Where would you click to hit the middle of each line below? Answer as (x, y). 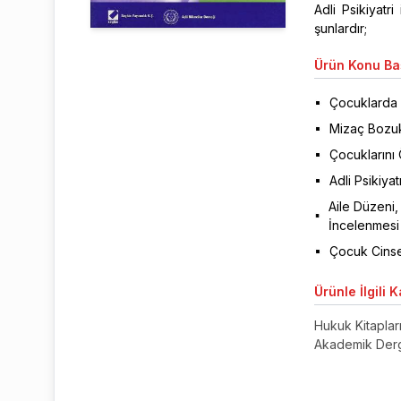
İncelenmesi (363, 225)
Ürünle (335, 291)
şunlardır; (340, 28)
